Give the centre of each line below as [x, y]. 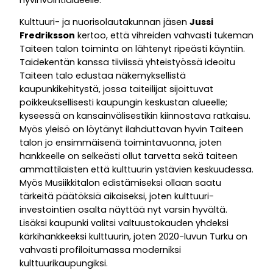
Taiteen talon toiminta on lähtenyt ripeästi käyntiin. [132, 48]
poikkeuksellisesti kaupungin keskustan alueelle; [123, 102]
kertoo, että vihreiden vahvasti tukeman [164, 35]
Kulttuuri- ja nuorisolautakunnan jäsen [105, 22]
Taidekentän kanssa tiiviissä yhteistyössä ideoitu [127, 62]
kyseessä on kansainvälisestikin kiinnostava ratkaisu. [135, 115]
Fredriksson [47, 35]
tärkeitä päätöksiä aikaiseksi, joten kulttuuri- [117, 196]
